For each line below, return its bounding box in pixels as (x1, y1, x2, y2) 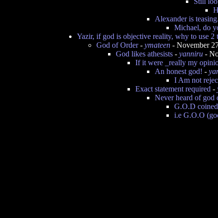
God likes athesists (116, 50, 173, 58)
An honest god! (155, 67, 202, 75)
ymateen (145, 41, 170, 49)
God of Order (96, 41, 138, 49)
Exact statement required (135, 85, 211, 93)
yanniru (179, 50, 203, 58)
